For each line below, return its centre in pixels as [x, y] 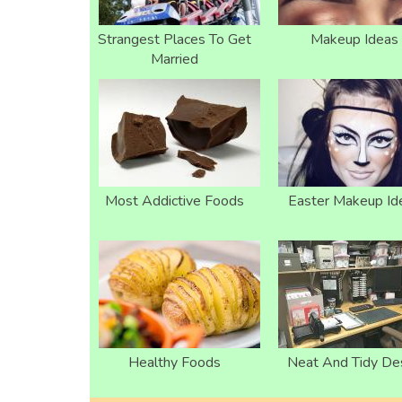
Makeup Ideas [354, 39]
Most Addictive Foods [175, 201]
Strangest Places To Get [175, 39]
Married [175, 59]
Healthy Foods [175, 362]
